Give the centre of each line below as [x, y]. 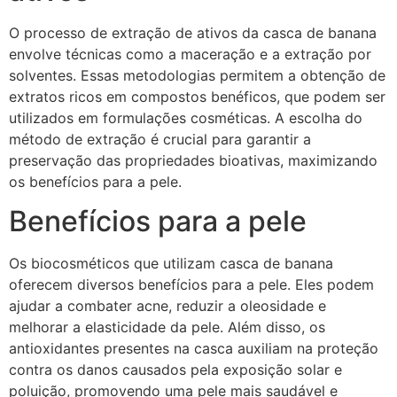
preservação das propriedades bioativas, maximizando [193, 160]
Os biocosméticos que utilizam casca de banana [171, 263]
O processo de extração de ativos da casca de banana [193, 32]
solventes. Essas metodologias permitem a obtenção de [197, 75]
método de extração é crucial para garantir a [160, 139]
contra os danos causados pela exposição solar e [175, 369]
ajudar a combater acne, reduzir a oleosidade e [167, 305]
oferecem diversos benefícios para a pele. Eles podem [191, 284]
